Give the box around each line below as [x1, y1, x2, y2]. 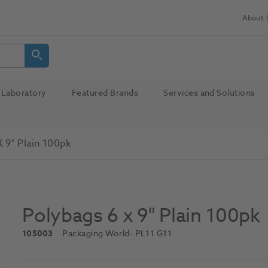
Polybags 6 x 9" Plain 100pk [22, 202, 260, 230]
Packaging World [62, 227, 130, 240]
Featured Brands [71, 86, 139, 99]
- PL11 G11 [129, 227, 172, 240]
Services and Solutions [163, 86, 255, 99]
